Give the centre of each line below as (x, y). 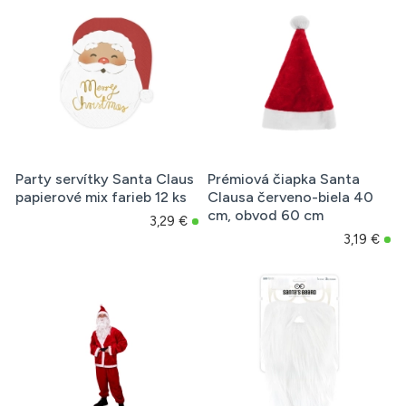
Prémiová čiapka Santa (283, 179)
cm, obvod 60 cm (265, 216)
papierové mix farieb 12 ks (101, 198)
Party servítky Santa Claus (105, 179)
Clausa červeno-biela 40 (290, 198)
